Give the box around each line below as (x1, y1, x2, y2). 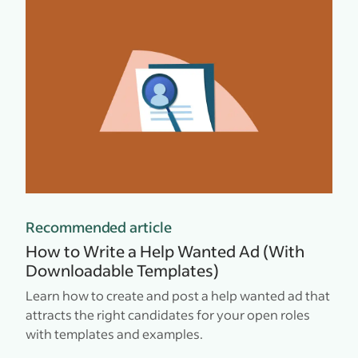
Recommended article (26, 217, 172, 237)
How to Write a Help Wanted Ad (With (26, 240, 304, 261)
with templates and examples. (26, 324, 203, 342)
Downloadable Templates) (26, 259, 219, 280)
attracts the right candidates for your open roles (26, 305, 310, 323)
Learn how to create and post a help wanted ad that (26, 286, 330, 304)
